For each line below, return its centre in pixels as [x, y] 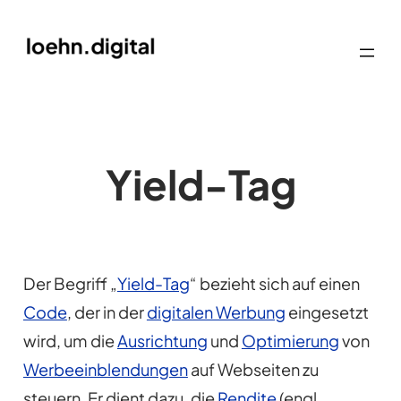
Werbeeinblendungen [105, 370]
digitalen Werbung [216, 312]
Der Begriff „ [70, 284]
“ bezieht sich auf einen [274, 284]
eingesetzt [327, 312]
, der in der [107, 312]
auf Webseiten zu [253, 370]
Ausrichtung [162, 341]
